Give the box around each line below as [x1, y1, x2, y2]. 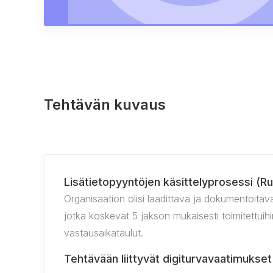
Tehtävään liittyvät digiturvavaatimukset [64, 252, 272, 265]
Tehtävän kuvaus [44, 96, 166, 113]
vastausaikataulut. [64, 227, 143, 239]
